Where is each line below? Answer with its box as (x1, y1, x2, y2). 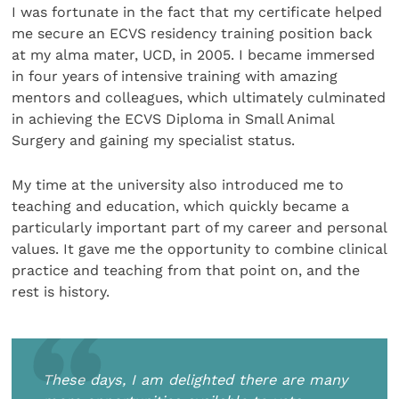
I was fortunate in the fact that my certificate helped (12, 3, 383, 20)
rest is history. (12, 282, 110, 300)
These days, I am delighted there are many (43, 370, 348, 388)
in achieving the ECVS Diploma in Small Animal (12, 110, 335, 127)
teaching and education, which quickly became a (12, 197, 350, 215)
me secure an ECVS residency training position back (12, 24, 373, 42)
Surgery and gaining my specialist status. (12, 131, 296, 149)
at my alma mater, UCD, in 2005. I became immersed (12, 45, 376, 63)
